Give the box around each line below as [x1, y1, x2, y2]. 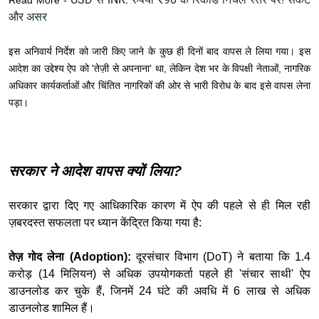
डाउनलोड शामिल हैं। [9, 302, 95, 315]
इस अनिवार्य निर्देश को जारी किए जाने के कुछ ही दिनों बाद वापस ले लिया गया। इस [9, 46, 310, 58]
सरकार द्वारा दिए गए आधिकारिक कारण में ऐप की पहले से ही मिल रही [9, 199, 310, 212]
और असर [9, 10, 47, 24]
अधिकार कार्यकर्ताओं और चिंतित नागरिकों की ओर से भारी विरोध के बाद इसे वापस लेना [9, 80, 310, 92]
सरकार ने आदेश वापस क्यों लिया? [9, 163, 182, 179]
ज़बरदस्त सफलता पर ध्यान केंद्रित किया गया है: [9, 216, 202, 229]
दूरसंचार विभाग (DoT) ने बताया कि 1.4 [130, 251, 311, 263]
